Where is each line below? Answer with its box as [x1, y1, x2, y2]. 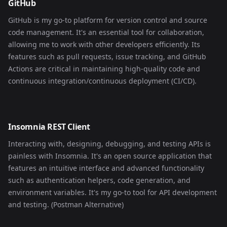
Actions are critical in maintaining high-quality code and [8, 64, 200, 73]
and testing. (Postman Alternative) [8, 200, 124, 209]
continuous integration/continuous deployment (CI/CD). [8, 76, 197, 86]
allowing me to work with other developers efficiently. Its [8, 40, 200, 49]
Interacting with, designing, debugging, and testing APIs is [8, 139, 211, 148]
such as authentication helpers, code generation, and [8, 175, 191, 185]
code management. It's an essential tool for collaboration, [8, 27, 204, 37]
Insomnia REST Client [8, 121, 90, 132]
